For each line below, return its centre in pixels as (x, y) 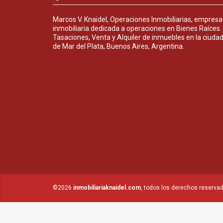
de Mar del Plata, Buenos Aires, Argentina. (118, 46)
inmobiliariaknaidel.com (107, 187)
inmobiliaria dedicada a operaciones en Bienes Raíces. (137, 28)
